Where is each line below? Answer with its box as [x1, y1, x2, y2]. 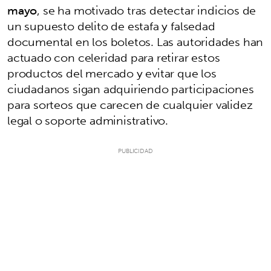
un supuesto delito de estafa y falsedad [7, 15, 215, 36]
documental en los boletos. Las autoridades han [7, 31, 264, 52]
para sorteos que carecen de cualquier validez [7, 94, 253, 115]
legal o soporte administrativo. [7, 109, 169, 131]
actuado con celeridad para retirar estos [7, 47, 220, 68]
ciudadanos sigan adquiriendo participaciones [7, 78, 254, 99]
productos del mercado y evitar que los [7, 62, 217, 83]
